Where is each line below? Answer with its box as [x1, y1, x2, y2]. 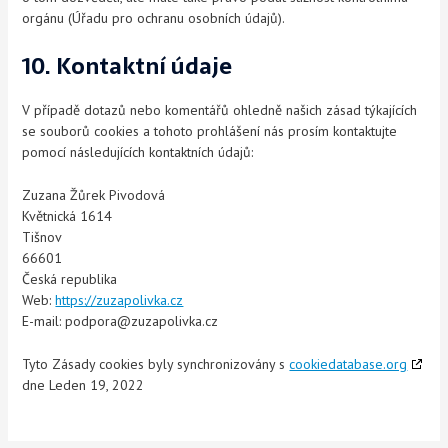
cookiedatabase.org [289, 355, 408, 374]
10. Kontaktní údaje [22, 47, 233, 84]
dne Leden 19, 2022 [22, 376, 145, 395]
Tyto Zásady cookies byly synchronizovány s [22, 355, 290, 374]
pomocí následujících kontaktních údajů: [22, 142, 254, 161]
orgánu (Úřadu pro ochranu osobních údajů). [22, 9, 286, 28]
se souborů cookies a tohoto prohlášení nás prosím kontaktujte [22, 121, 398, 140]
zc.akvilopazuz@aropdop [65, 312, 219, 331]
